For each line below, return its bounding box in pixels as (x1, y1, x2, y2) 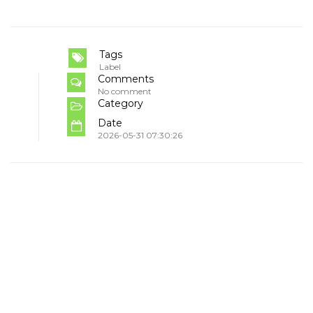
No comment (98, 85, 152, 96)
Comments (98, 72, 154, 85)
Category (98, 96, 143, 110)
